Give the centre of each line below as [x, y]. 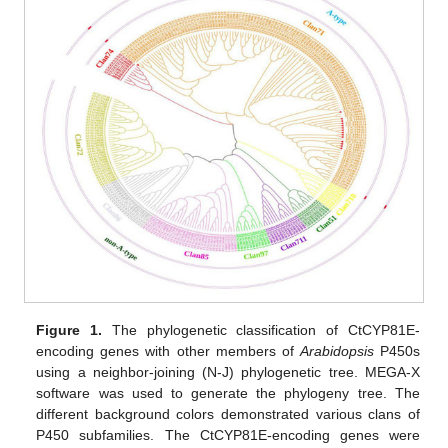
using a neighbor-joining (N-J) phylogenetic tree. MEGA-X [228, 371]
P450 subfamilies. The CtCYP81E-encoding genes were [228, 434]
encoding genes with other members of [168, 350]
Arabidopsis [336, 350]
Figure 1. [69, 329]
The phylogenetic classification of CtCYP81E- [261, 329]
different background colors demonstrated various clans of [228, 413]
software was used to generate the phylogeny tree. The [228, 392]
